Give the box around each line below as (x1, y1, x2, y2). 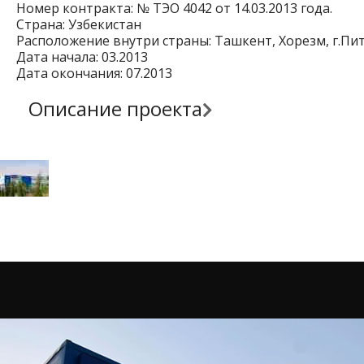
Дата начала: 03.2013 (16, 48, 148, 66)
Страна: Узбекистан (16, 15, 141, 33)
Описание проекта (28, 95, 202, 122)
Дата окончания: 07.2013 (16, 64, 172, 82)
